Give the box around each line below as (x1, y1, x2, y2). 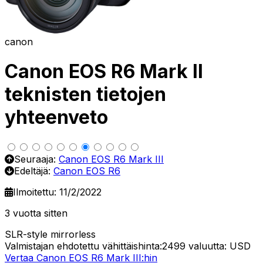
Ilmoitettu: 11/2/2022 (13, 186, 102, 198)
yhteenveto (5, 106, 108, 129)
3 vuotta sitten (5, 207, 68, 219)
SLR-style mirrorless (5, 228, 96, 240)
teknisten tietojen (5, 83, 166, 106)
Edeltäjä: (14, 164, 53, 177)
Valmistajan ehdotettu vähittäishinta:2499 (5, 240, 186, 252)
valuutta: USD (188, 240, 251, 252)
